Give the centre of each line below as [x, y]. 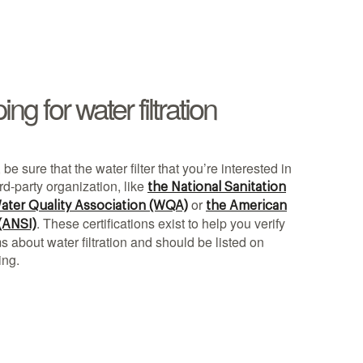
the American [246, 205]
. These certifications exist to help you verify [161, 223]
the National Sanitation [217, 187]
